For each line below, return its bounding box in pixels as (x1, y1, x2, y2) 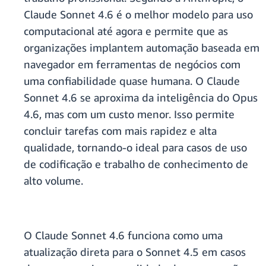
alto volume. (24, 174, 86, 188)
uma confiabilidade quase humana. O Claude (24, 74, 240, 88)
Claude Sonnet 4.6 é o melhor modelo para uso (24, 8, 253, 21)
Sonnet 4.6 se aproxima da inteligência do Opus (24, 91, 258, 104)
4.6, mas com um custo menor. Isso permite (24, 107, 235, 121)
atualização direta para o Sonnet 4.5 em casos (24, 245, 246, 259)
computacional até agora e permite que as (24, 24, 228, 38)
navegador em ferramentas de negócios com (24, 58, 240, 71)
